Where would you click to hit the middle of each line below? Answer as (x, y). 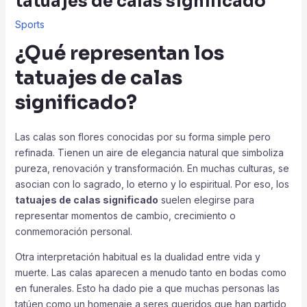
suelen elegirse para (206, 199)
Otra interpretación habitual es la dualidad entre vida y (137, 256)
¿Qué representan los (119, 53)
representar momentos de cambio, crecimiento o (125, 215)
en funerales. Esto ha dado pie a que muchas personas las (147, 288)
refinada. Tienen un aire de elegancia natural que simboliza (149, 152)
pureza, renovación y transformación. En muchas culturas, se (152, 168)
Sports (29, 24)
